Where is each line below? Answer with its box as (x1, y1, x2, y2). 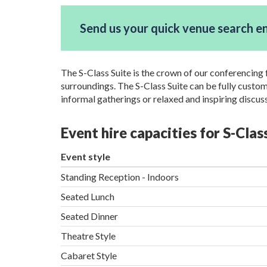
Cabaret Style (61, 250, 117, 262)
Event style (61, 151, 110, 163)
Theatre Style (61, 230, 116, 242)
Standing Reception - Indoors (61, 171, 179, 183)
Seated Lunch (61, 191, 114, 203)
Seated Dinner (61, 210, 118, 222)
